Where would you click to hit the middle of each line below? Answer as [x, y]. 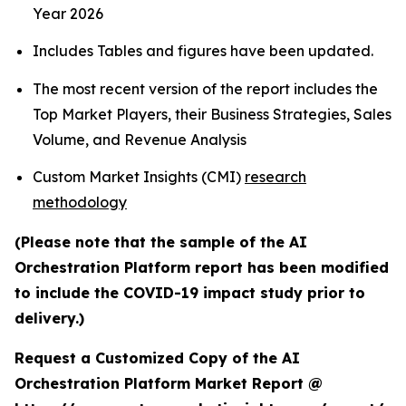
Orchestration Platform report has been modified [202, 268]
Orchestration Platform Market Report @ [169, 384]
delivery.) [49, 319]
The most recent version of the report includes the [205, 88]
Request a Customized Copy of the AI [157, 358]
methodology [80, 203]
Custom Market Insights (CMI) [139, 177]
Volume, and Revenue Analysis [141, 139]
